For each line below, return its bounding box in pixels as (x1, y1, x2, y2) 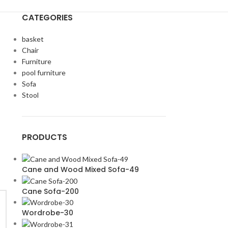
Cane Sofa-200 (21, 186, 79, 196)
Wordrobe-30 (21, 208, 73, 218)
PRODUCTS (21, 131, 67, 143)
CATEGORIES (21, 11, 73, 23)
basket (21, 34, 44, 43)
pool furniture (21, 68, 66, 77)
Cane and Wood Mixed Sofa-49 (21, 164, 139, 175)
